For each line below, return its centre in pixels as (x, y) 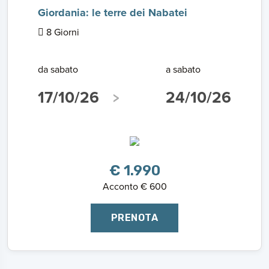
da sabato (58, 69)
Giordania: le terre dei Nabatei (113, 13)
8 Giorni (62, 32)
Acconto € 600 (134, 186)
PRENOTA (134, 218)
